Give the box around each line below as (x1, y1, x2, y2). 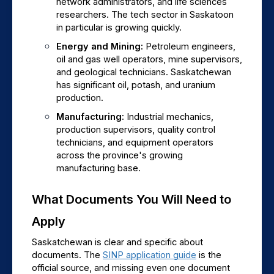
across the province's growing (56, 150, 183, 161)
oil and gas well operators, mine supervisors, (56, 54, 242, 65)
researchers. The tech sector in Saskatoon (56, 9, 234, 21)
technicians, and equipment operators (56, 137, 213, 149)
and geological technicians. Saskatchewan (56, 67, 231, 78)
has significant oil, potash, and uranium (56, 80, 215, 91)
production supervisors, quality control (56, 124, 215, 136)
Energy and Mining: (56, 41, 146, 53)
